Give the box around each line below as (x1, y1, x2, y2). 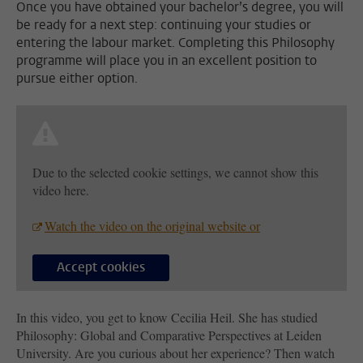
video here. (32, 181, 89, 199)
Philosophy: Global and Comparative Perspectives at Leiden (16, 327, 322, 344)
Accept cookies (57, 258, 145, 276)
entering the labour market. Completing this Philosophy (16, 33, 335, 51)
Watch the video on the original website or (45, 216, 260, 234)
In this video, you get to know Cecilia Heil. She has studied (16, 309, 318, 327)
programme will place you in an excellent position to (16, 51, 317, 69)
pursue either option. (16, 69, 138, 87)
